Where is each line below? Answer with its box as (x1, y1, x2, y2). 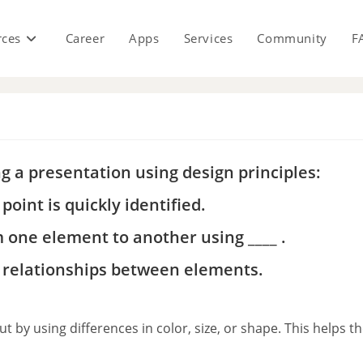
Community (257, 30, 327, 46)
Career (65, 30, 105, 46)
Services (183, 30, 233, 46)
